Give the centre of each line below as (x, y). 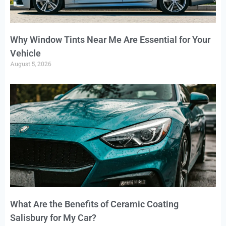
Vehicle (25, 53)
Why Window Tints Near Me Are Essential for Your (110, 40)
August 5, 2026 (31, 64)
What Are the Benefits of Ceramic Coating (94, 204)
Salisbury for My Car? (53, 218)
